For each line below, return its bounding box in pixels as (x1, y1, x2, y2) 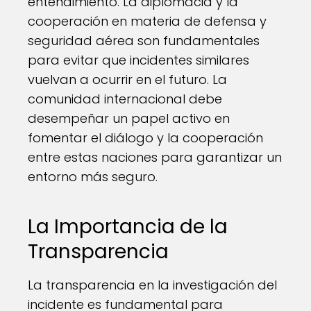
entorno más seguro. (28, 168, 158, 185)
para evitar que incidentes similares (28, 51, 249, 69)
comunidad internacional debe (28, 90, 222, 108)
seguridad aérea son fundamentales (28, 32, 260, 49)
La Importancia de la (28, 213, 228, 240)
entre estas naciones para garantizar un (28, 149, 282, 166)
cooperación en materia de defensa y (28, 12, 267, 30)
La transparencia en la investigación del (28, 276, 277, 294)
